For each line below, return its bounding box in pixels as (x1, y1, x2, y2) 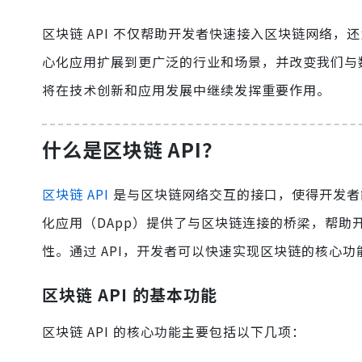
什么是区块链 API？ (42, 135, 222, 163)
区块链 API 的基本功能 (42, 283, 217, 307)
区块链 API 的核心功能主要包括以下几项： (42, 322, 305, 342)
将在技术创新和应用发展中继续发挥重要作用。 (42, 80, 330, 99)
